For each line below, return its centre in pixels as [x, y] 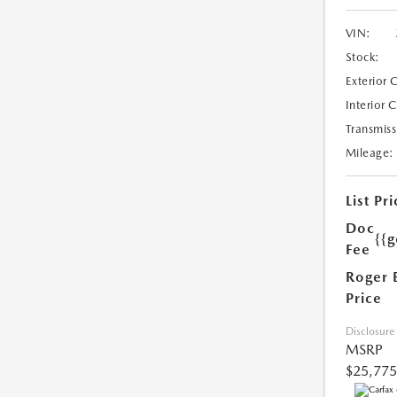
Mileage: [370, 153]
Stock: [362, 58]
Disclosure [370, 332]
